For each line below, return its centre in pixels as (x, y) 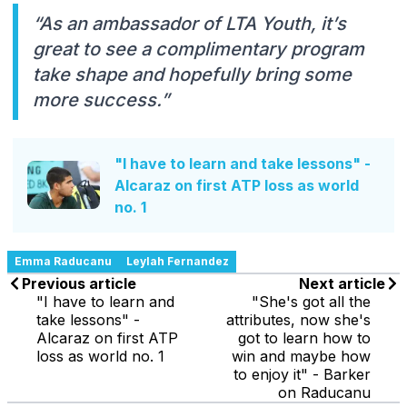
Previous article (79, 283)
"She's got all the (311, 301)
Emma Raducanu (63, 261)
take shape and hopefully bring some (192, 74)
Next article (342, 283)
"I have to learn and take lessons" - (243, 163)
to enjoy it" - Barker (302, 374)
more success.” (101, 99)
